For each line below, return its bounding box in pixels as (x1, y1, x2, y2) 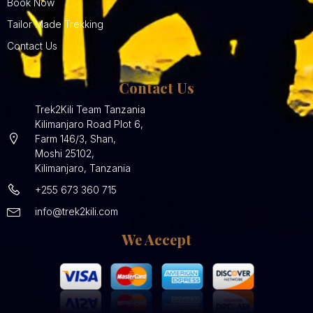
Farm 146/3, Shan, (35, 133, 116, 145)
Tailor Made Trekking (7, 18, 103, 31)
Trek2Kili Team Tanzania (35, 103, 145, 116)
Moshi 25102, (35, 147, 94, 160)
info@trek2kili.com (35, 205, 118, 218)
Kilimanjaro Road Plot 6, (35, 118, 143, 131)
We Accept (122, 230, 191, 249)
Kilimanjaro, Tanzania (35, 162, 131, 175)
